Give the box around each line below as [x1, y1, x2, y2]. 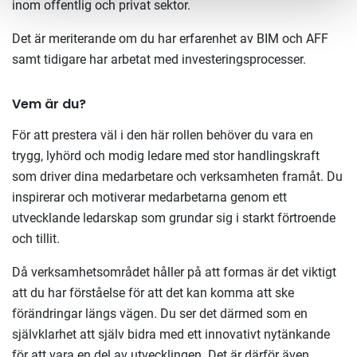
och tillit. [12, 231, 66, 246]
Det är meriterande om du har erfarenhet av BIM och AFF [12, 31, 328, 46]
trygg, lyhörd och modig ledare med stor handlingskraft [12, 148, 320, 163]
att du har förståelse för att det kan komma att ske [12, 285, 294, 300]
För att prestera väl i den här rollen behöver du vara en [12, 127, 313, 143]
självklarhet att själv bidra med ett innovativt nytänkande [12, 327, 330, 342]
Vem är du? [12, 95, 89, 113]
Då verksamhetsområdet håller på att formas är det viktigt [12, 265, 336, 280]
